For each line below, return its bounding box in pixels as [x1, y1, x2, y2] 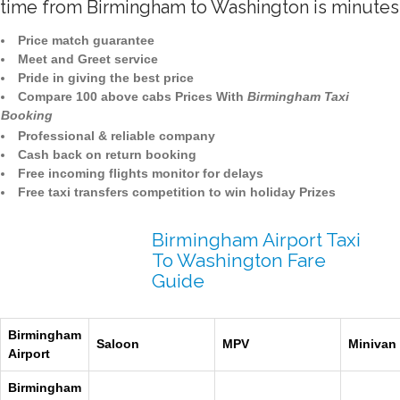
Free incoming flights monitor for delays [18, 166, 263, 181]
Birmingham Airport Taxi [152, 229, 361, 252]
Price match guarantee [18, 33, 154, 48]
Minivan [348, 337, 396, 352]
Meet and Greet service [18, 52, 158, 67]
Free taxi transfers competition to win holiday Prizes [18, 185, 336, 200]
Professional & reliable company [18, 129, 215, 144]
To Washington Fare [152, 249, 326, 272]
